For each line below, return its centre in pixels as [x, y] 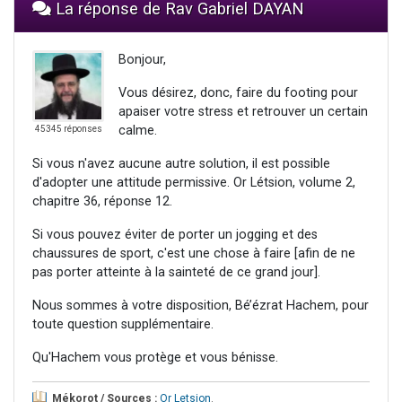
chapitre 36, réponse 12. [102, 202]
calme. [138, 131]
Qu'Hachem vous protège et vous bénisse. [155, 358]
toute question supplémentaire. [123, 325]
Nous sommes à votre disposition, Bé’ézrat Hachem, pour [201, 306]
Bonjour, [142, 60]
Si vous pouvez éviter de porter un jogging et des [175, 235]
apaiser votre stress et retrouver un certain [243, 112]
